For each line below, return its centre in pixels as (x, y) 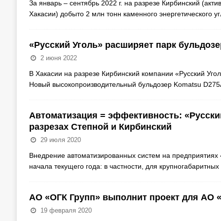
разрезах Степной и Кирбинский (100, 127)
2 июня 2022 (58, 58)
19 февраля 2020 (66, 211)
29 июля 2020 (60, 140)
